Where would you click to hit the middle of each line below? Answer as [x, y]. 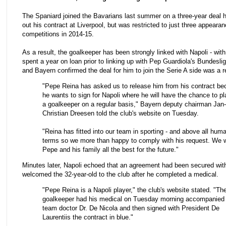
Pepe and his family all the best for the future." [110, 150]
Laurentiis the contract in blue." [88, 217]
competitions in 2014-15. [58, 34]
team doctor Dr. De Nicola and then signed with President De [131, 208]
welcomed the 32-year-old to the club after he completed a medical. [120, 175]
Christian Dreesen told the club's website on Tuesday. [121, 114]
